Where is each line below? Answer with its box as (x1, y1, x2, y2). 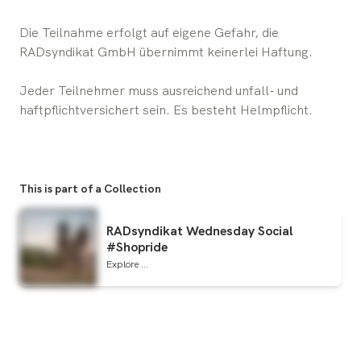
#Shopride (106, 239, 168, 256)
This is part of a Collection (19, 180, 161, 196)
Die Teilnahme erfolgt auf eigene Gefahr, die (19, 23, 279, 41)
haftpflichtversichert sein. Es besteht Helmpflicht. (19, 101, 313, 118)
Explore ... (106, 258, 148, 272)
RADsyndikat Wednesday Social (106, 222, 293, 240)
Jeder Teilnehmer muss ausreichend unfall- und (19, 81, 298, 99)
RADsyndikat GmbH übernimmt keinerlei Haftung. (19, 43, 313, 60)
